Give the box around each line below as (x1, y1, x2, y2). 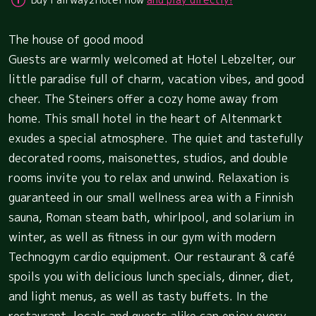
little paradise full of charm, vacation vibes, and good (8, 71, 304, 87)
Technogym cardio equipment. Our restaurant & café (8, 248, 295, 265)
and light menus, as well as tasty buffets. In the (8, 288, 268, 304)
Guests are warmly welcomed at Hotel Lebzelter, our (8, 51, 296, 67)
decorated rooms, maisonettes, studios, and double (8, 150, 288, 166)
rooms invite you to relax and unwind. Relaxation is (8, 169, 289, 186)
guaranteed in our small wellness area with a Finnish (8, 189, 293, 205)
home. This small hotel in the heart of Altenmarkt (8, 110, 282, 126)
